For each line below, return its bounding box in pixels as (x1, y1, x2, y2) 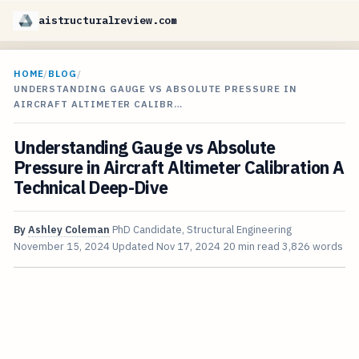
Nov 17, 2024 (155, 240, 220, 254)
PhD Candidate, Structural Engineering (111, 223, 292, 237)
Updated (111, 240, 156, 254)
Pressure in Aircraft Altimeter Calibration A (13, 156, 345, 179)
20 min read (222, 240, 280, 254)
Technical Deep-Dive (13, 176, 168, 200)
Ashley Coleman (27, 223, 110, 237)
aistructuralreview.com (38, 14, 178, 27)
